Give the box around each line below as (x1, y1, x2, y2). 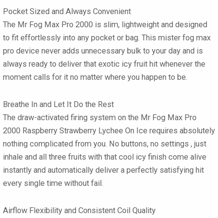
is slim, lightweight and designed (93, 20, 207, 30)
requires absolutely (147, 126, 215, 135)
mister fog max (158, 33, 211, 43)
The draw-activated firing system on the (3, 112, 141, 122)
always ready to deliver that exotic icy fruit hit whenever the (3, 59, 205, 69)
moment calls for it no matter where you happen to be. (3, 73, 187, 82)
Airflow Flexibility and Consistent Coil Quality (3, 205, 156, 215)
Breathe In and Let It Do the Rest (3, 99, 114, 109)
